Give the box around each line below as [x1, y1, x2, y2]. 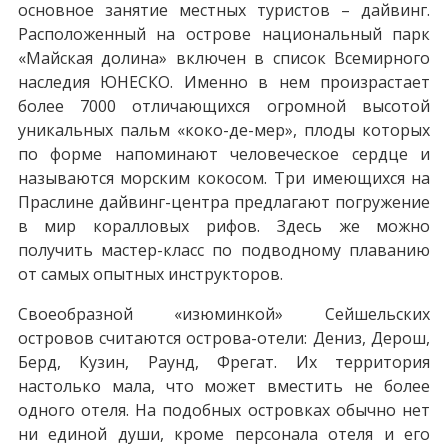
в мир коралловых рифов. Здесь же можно [17, 214, 431, 237]
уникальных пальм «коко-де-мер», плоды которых [17, 118, 431, 141]
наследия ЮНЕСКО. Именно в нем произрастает [17, 70, 431, 93]
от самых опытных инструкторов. [17, 262, 283, 285]
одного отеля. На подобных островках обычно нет [17, 398, 431, 421]
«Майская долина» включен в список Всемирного [17, 46, 431, 69]
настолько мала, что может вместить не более [17, 374, 431, 397]
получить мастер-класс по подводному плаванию [17, 238, 431, 261]
